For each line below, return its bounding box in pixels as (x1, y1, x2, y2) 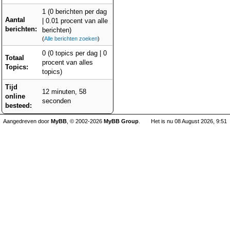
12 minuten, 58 (42, 88, 86, 95)
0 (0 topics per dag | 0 (42, 49, 107, 57)
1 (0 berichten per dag (42, 8, 107, 15)
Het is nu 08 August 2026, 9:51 (151, 118, 227, 124)
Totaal (5, 54, 24, 62)
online (5, 92, 25, 100)
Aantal (5, 16, 25, 24)
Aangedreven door (3, 118, 51, 124)
